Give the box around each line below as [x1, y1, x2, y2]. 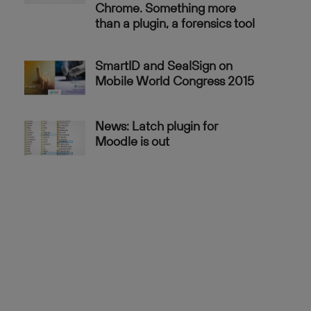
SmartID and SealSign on [94, 57, 233, 74]
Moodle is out [94, 133, 169, 149]
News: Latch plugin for [94, 117, 218, 134]
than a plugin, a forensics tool [94, 15, 255, 31]
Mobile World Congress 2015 [94, 72, 254, 89]
